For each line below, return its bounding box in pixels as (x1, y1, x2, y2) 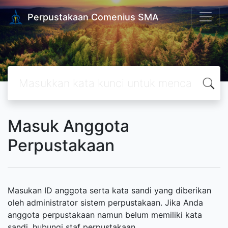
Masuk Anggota (8, 116, 129, 136)
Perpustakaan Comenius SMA (27, 11, 159, 22)
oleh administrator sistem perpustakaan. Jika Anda (8, 197, 203, 208)
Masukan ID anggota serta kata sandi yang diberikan (8, 185, 211, 195)
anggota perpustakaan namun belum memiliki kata (8, 210, 202, 220)
